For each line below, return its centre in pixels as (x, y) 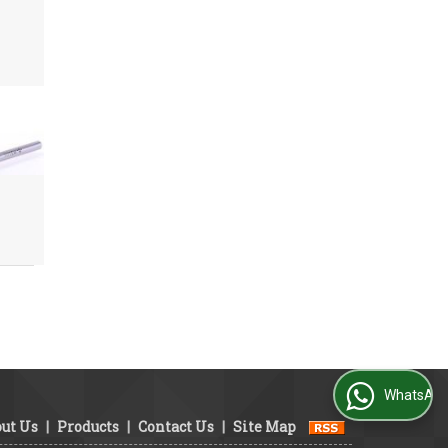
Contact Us (176, 426)
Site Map (264, 426)
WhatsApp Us (368, 395)
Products (88, 426)
